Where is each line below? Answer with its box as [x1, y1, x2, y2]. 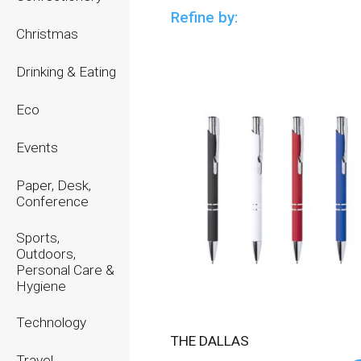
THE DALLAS [179, 333, 250, 349]
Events [16, 139, 58, 156]
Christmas [16, 26, 78, 42]
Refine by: [171, 9, 239, 27]
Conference [16, 193, 89, 210]
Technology [16, 314, 86, 330]
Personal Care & [16, 262, 114, 278]
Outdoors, [16, 246, 76, 262]
